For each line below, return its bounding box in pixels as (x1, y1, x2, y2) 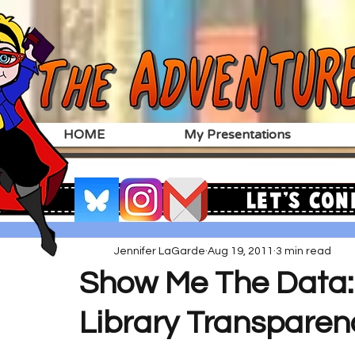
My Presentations (184, 127, 291, 143)
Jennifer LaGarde (114, 245, 205, 257)
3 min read (276, 245, 331, 257)
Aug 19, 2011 (208, 245, 273, 257)
